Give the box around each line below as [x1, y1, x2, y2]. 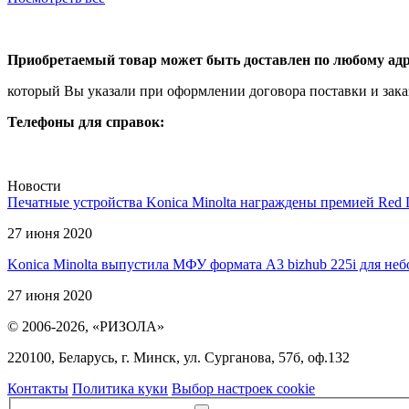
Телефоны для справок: [7, 114, 164, 131]
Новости [7, 178, 61, 194]
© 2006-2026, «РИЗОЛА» [7, 319, 164, 335]
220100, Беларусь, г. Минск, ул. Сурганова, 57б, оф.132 [7, 350, 350, 366]
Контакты [7, 381, 68, 397]
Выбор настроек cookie [172, 381, 315, 397]
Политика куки [72, 381, 168, 397]
